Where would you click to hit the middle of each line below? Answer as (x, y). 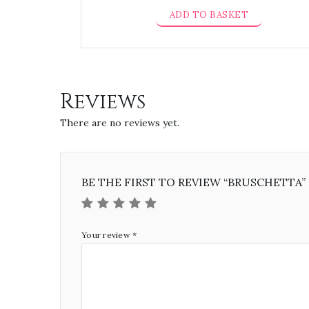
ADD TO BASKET (209, 15)
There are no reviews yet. (120, 123)
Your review (107, 235)
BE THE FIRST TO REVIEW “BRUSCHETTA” (193, 182)
